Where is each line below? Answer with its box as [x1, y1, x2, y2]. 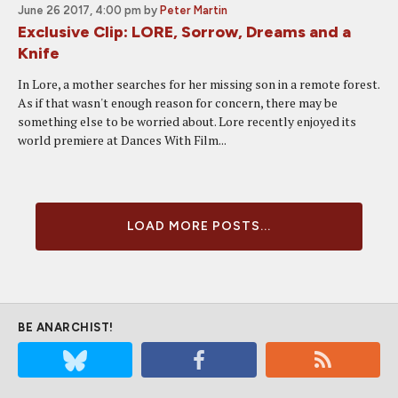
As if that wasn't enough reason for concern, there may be [18, 94, 338, 111]
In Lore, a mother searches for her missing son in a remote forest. [18, 76, 379, 92]
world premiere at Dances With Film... [18, 131, 227, 148]
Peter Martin [160, 4, 227, 17]
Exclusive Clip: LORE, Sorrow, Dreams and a [18, 22, 351, 42]
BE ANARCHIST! [18, 321, 114, 334]
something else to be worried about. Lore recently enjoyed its [18, 113, 356, 130]
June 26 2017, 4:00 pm [18, 4, 141, 17]
